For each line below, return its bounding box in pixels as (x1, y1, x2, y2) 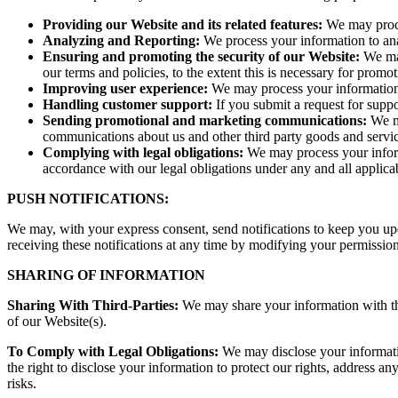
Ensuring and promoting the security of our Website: (43, 48, 363, 64)
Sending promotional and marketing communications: (43, 112, 367, 128)
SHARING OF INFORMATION (7, 267, 205, 283)
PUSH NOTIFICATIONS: (7, 190, 172, 206)
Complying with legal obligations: (43, 144, 243, 160)
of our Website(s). (7, 313, 107, 329)
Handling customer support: (43, 96, 212, 112)
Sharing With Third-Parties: (7, 297, 179, 313)
